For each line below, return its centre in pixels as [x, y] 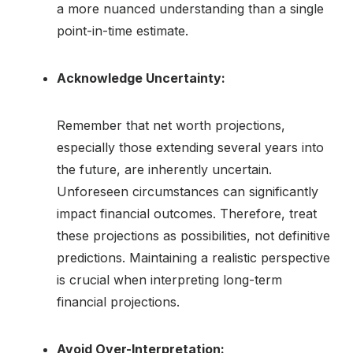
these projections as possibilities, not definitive [193, 235]
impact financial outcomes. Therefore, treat [187, 213]
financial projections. [118, 301]
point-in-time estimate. [123, 30]
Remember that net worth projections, [171, 125]
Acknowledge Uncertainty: [141, 78]
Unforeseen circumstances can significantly [188, 191]
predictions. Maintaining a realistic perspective [193, 257]
